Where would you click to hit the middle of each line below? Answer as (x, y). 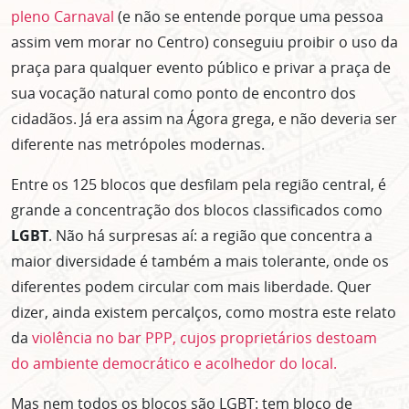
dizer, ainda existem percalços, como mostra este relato (204, 313)
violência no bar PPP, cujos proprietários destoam (204, 338)
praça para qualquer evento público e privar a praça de (201, 68)
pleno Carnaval (63, 17)
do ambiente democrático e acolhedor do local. (174, 364)
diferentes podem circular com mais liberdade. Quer (191, 287)
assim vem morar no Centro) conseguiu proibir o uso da (204, 42)
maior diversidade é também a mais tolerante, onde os (200, 262)
